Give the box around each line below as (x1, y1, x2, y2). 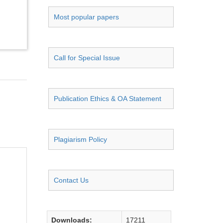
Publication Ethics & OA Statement (54, 95, 161, 103)
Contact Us (54, 176, 89, 184)
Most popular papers (54, 13, 119, 21)
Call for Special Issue (54, 54, 120, 62)
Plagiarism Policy (54, 135, 107, 143)
